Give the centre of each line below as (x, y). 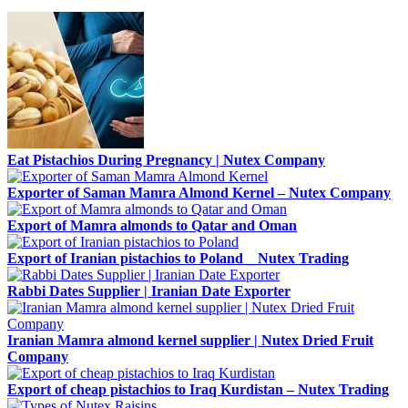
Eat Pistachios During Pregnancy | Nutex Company (166, 159)
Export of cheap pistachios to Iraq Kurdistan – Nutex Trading (198, 389)
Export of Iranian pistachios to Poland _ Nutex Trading (178, 258)
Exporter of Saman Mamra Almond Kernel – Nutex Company (199, 192)
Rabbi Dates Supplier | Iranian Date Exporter (149, 291)
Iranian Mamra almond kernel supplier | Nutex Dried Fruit (190, 340)
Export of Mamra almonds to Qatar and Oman (152, 225)
